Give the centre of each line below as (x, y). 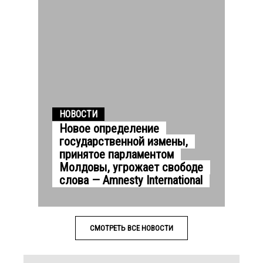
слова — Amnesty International (131, 180)
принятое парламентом (117, 154)
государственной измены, (124, 141)
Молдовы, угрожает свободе (131, 167)
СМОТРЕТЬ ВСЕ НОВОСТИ (131, 228)
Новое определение (109, 128)
